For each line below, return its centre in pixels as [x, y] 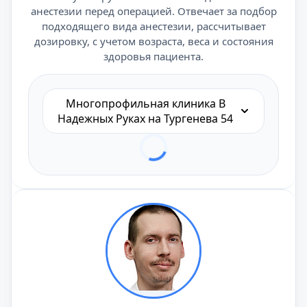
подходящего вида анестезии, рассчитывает [153, 26]
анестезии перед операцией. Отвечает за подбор [153, 11]
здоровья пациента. [153, 56]
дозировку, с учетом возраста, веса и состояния [153, 41]
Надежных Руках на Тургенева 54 [145, 119]
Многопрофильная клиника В [145, 103]
